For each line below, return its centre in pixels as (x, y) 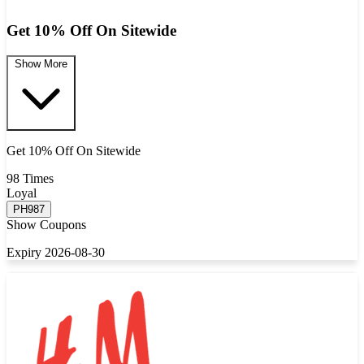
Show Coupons (46, 225)
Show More (41, 64)
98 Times (30, 179)
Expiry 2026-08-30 (56, 253)
